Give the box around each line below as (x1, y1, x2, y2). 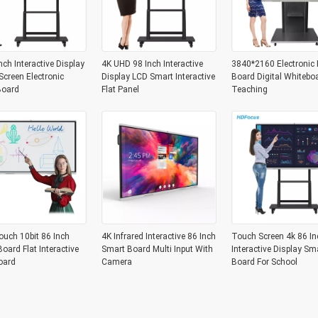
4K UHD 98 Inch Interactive (101, 59, 203, 69)
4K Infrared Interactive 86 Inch (101, 231, 216, 241)
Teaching (231, 84, 268, 94)
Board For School (231, 257, 297, 267)
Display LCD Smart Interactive (101, 72, 215, 82)
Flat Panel (101, 84, 139, 94)
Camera (101, 257, 132, 267)
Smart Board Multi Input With (101, 244, 213, 254)
